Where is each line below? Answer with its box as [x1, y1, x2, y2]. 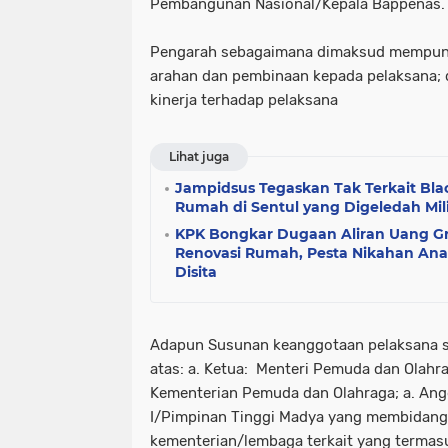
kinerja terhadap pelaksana [150, 91, 338, 109]
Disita [175, 263, 217, 281]
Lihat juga [169, 149, 229, 164]
